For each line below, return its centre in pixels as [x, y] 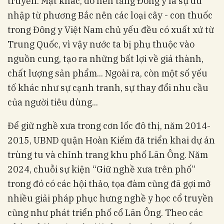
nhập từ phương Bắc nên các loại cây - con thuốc [110, 15]
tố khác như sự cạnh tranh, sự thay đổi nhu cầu [108, 88]
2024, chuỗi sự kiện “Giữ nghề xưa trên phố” [101, 169]
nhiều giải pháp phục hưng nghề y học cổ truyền [110, 198]
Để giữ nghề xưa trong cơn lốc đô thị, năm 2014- [109, 126]
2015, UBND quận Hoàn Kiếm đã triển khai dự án [111, 140]
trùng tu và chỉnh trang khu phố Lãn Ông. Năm [108, 155]
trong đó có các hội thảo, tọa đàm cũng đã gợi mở [109, 184]
